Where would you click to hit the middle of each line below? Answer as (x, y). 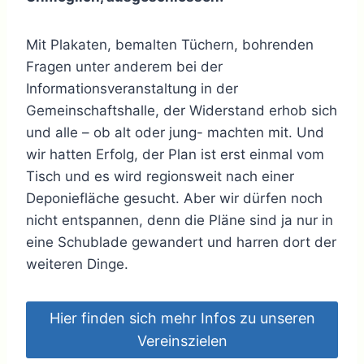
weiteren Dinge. (77, 264)
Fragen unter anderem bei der (124, 67)
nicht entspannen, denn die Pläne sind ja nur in (180, 220)
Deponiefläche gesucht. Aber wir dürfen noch (174, 198)
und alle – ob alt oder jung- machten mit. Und (175, 132)
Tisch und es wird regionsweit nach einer (160, 176)
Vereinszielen (182, 341)
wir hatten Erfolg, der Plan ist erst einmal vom (175, 154)
